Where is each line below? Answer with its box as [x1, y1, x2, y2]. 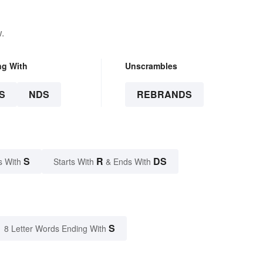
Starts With [53, 155, 96, 167]
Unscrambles [124, 59, 177, 72]
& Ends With [103, 155, 153, 167]
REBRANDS [136, 87, 192, 101]
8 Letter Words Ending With [4, 222, 106, 234]
